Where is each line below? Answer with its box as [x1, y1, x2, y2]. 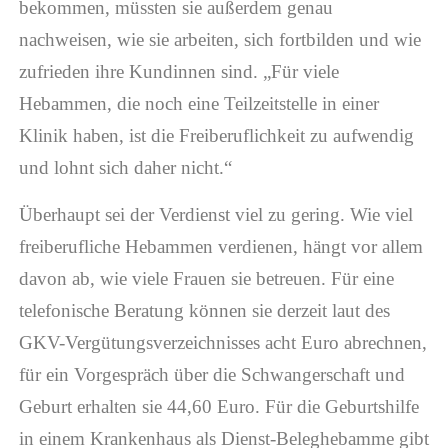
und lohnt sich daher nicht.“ [18, 157, 232, 179]
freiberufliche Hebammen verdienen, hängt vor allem [18, 235, 423, 257]
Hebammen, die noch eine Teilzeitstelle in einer [18, 93, 379, 115]
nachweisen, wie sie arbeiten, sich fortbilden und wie [18, 29, 421, 51]
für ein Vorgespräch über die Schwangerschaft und [18, 363, 405, 385]
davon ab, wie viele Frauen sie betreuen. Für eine [18, 267, 394, 289]
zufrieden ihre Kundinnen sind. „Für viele [18, 61, 339, 83]
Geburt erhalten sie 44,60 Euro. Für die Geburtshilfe [18, 395, 419, 417]
